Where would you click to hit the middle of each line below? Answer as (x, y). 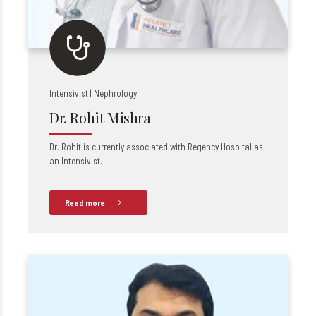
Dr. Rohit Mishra (100, 117)
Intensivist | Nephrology (93, 93)
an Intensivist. (76, 161)
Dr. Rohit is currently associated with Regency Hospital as (156, 147)
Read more (85, 203)
